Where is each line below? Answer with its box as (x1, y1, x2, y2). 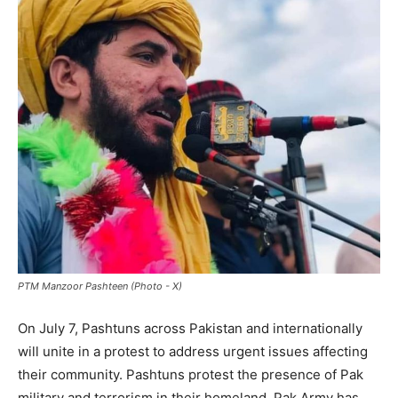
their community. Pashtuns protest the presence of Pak (18, 365, 363, 383)
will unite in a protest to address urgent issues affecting (18, 342, 368, 360)
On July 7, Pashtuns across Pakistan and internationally (18, 319, 362, 337)
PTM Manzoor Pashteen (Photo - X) (18, 279, 182, 292)
